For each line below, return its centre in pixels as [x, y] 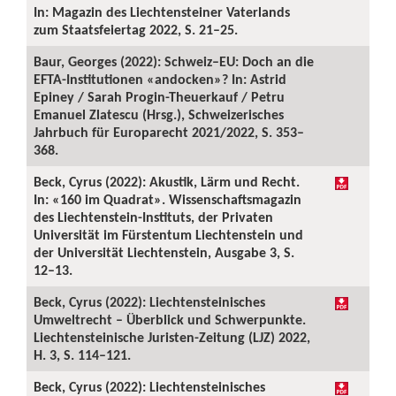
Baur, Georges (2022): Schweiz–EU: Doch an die [174, 61]
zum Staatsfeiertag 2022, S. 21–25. [136, 30]
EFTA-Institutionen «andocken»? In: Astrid [160, 79]
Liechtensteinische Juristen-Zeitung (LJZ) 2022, [172, 337]
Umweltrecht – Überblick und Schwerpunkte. [170, 320]
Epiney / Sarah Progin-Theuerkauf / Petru [159, 97]
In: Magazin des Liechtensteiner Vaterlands [162, 12]
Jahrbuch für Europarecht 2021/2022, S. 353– [169, 132]
